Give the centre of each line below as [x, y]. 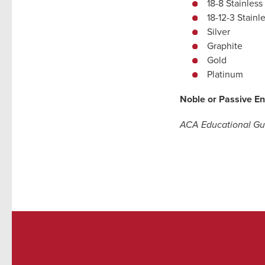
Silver [218, 31]
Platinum [225, 74]
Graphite [224, 45]
